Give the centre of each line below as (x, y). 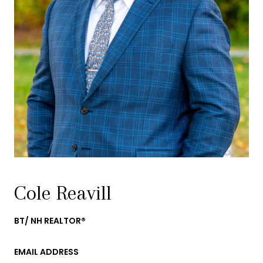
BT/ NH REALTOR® (50, 221)
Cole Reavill (63, 193)
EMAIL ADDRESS (46, 252)
